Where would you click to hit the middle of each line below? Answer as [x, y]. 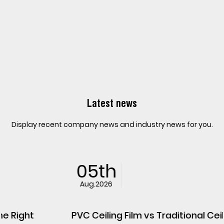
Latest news [112, 103]
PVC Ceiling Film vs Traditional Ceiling [94, 215]
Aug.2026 [36, 184]
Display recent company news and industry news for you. [112, 124]
